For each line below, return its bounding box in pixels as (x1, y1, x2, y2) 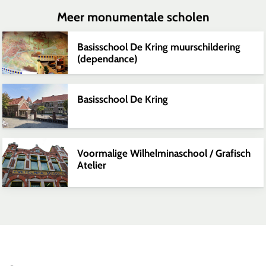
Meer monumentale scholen (56, 9, 210, 24)
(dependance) (77, 52, 138, 65)
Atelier (77, 159, 106, 172)
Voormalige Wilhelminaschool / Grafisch (77, 147, 251, 160)
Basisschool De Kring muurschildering (77, 40, 240, 53)
